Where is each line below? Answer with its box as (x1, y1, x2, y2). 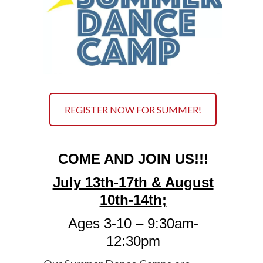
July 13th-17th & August (52, 174, 214, 190)
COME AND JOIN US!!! (58, 150, 208, 167)
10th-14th (99, 191, 162, 208)
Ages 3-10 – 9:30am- (68, 215, 198, 231)
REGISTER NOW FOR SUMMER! (65, 103, 202, 115)
